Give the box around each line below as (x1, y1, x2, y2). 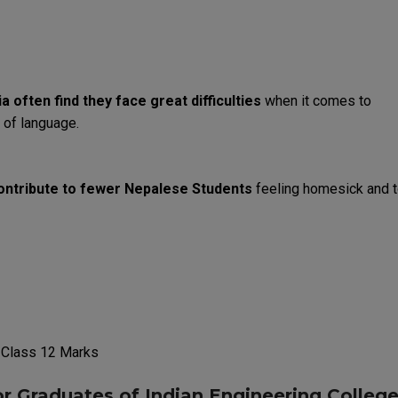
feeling (256, 179, 299, 197)
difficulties (191, 92, 261, 109)
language (20, 114, 76, 131)
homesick (303, 179, 363, 197)
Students (192, 179, 252, 197)
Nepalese (124, 179, 188, 197)
